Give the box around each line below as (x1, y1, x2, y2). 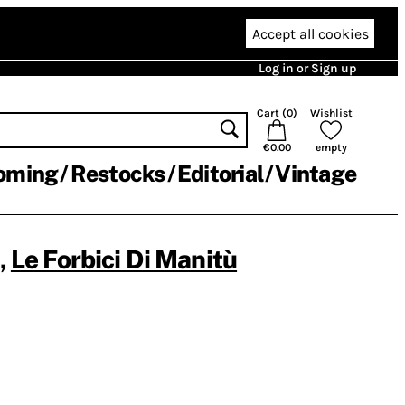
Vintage (275, 160, 356, 187)
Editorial (176, 160, 263, 187)
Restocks (70, 160, 165, 187)
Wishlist (309, 107, 353, 119)
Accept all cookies (251, 24, 369, 42)
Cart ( (256, 107, 287, 119)
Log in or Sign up (259, 61, 356, 76)
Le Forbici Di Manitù (10, 244, 238, 274)
